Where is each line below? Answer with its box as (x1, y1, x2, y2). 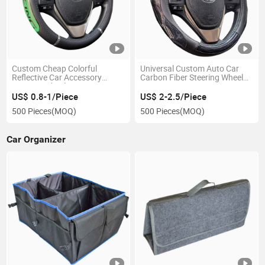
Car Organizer (7, 134, 66, 146)
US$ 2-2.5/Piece (140, 90, 206, 102)
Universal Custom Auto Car (140, 63, 239, 75)
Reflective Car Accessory (12, 72, 102, 83)
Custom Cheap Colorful (12, 63, 98, 75)
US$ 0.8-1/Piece (12, 90, 79, 102)
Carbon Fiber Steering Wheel (140, 72, 243, 83)
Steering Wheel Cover (12, 81, 89, 92)
